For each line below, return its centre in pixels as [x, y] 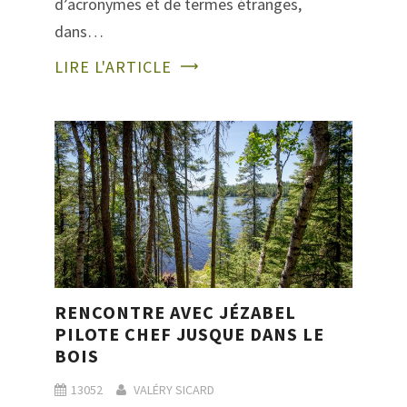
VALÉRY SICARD [174, 390]
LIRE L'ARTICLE [113, 67]
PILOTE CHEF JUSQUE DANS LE [189, 334]
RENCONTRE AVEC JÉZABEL [175, 313]
